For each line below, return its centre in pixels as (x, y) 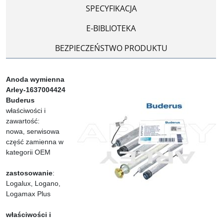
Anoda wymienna (35, 79)
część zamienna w (35, 142)
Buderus (20, 100)
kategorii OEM (28, 152)
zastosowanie (29, 173)
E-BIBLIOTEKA (111, 28)
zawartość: (23, 121)
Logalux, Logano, (33, 183)
